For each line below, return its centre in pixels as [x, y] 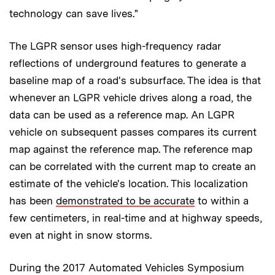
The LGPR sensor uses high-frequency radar [115, 46]
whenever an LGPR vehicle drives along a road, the [130, 97]
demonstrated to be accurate [125, 200]
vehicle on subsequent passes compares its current [133, 132]
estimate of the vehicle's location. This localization [129, 183]
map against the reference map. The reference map [131, 149]
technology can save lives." [74, 13]
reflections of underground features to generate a [128, 63]
